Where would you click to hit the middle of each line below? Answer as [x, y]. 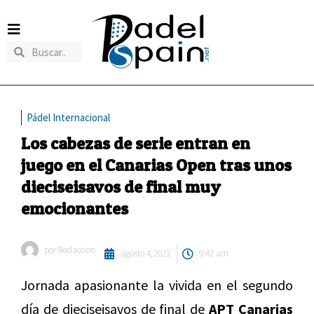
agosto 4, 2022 [146, 254]
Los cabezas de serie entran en [136, 144]
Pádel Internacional [68, 118]
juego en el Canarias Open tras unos [156, 165]
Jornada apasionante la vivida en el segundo [157, 285]
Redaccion [76, 250]
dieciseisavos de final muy [121, 187]
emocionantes [75, 209]
